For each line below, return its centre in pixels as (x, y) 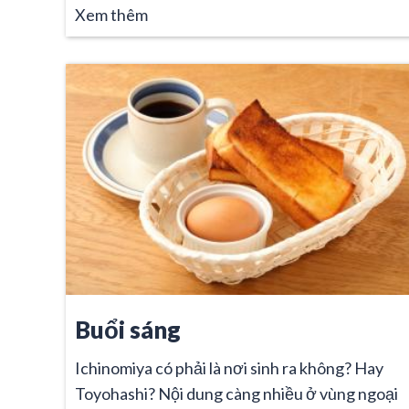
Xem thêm (111, 14)
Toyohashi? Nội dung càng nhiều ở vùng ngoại (236, 393)
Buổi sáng (128, 329)
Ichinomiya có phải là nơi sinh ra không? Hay (229, 367)
